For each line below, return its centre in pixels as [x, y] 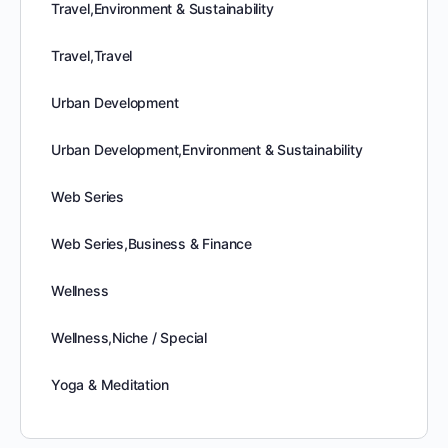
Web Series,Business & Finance [151, 243]
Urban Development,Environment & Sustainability [207, 149]
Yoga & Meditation [110, 384]
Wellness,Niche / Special [129, 337]
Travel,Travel [92, 55]
